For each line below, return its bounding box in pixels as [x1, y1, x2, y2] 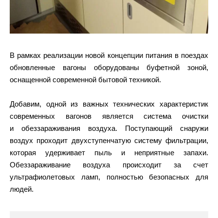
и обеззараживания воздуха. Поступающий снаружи [10, 124, 208, 132]
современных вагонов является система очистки [10, 111, 208, 120]
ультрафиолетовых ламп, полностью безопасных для [10, 172, 208, 181]
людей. [10, 184, 34, 193]
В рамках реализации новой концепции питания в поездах [10, 51, 208, 59]
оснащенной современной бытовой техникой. [10, 75, 161, 84]
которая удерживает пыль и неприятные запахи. [10, 148, 208, 157]
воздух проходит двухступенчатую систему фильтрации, [10, 136, 208, 145]
